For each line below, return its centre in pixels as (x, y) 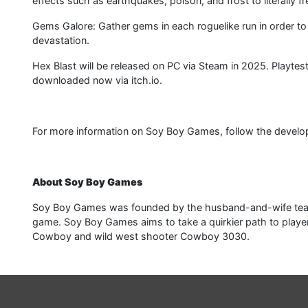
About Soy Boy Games (87, 182)
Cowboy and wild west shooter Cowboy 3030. (141, 236)
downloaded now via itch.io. (97, 80)
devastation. (61, 41)
